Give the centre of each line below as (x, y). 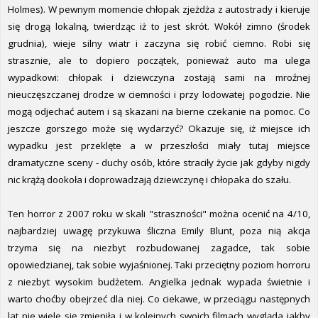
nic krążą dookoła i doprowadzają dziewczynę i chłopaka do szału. (149, 180)
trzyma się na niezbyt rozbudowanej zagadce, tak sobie (159, 248)
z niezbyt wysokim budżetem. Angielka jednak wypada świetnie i (159, 282)
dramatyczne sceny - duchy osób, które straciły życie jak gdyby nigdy (159, 163)
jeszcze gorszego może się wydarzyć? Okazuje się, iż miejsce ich (159, 129)
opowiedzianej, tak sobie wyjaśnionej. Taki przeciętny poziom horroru (159, 265)
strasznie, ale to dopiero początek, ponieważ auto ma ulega (159, 61)
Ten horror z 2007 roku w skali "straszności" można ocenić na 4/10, (159, 214)
